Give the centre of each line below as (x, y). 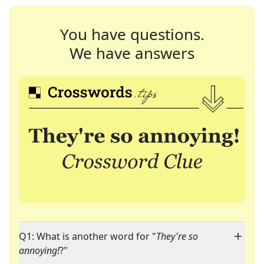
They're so (177, 237)
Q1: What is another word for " (88, 237)
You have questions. (132, 34)
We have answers (132, 53)
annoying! (39, 251)
